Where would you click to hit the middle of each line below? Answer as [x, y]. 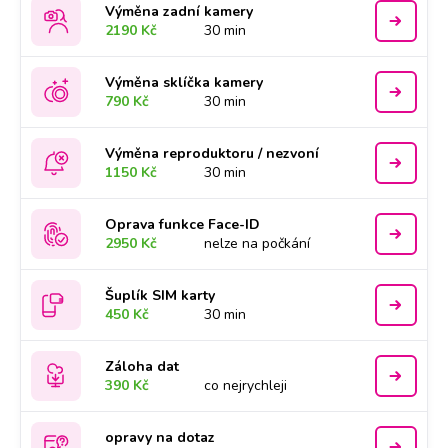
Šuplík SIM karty [160, 295]
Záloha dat [142, 366]
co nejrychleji [246, 385]
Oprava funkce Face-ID [183, 224]
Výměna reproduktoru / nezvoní [212, 153]
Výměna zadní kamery [179, 11]
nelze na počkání [257, 243]
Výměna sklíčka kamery [184, 82]
